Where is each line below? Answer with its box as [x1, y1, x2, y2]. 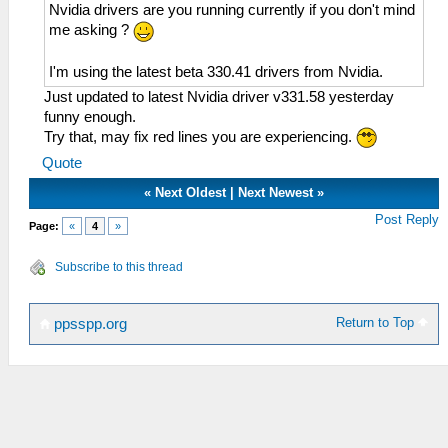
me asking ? [49, 21, 133, 38]
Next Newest [238, 185, 314, 201]
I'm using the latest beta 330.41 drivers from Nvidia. [49, 63, 383, 80]
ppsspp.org [50, 316, 127, 333]
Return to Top [336, 315, 419, 331]
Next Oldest [155, 185, 227, 201]
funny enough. [44, 108, 136, 125]
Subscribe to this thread [55, 260, 183, 275]
